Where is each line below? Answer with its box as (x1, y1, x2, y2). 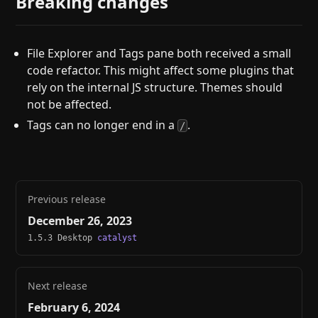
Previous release (28, 192, 106, 206)
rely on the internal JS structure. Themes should (27, 79, 283, 95)
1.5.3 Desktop (28, 232, 98, 243)
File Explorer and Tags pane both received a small (27, 45, 292, 61)
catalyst (97, 232, 138, 243)
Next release (28, 278, 88, 292)
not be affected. (27, 96, 112, 112)
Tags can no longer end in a (27, 116, 178, 133)
